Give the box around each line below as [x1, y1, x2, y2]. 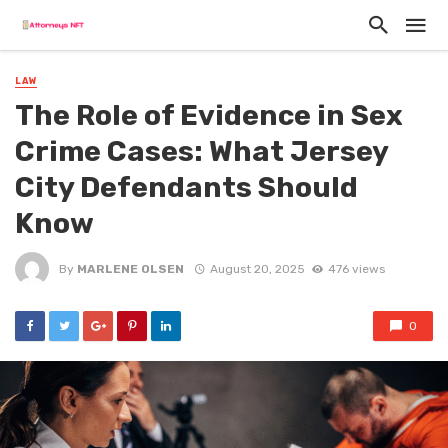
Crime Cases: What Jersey [15, 134, 388, 169]
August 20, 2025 [209, 261, 305, 276]
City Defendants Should [15, 170, 358, 205]
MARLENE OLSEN [77, 261, 184, 276]
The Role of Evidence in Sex [15, 98, 403, 133]
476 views [327, 261, 385, 276]
